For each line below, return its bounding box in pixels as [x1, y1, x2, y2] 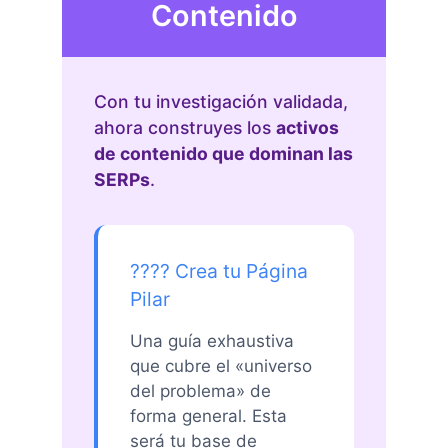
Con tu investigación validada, [94, 91, 348, 113]
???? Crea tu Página [130, 259, 308, 284]
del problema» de [130, 381, 271, 402]
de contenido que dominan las [94, 143, 353, 165]
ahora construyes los [94, 117, 276, 139]
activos [276, 117, 339, 139]
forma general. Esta [130, 406, 287, 427]
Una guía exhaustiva [130, 331, 294, 352]
